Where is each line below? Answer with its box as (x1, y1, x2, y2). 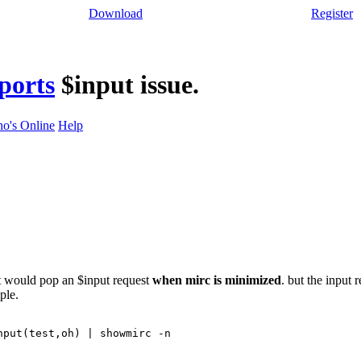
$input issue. (61, 70, 199, 100)
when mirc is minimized (152, 273, 281, 287)
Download (89, 6, 143, 20)
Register (311, 6, 353, 20)
